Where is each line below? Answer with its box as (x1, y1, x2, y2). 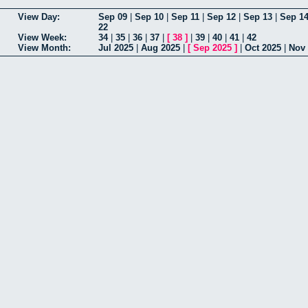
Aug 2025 (141, 42, 180, 53)
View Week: (18, 32, 67, 43)
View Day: (18, 11, 60, 22)
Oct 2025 (245, 42, 281, 53)
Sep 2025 (193, 42, 232, 53)
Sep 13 (243, 11, 272, 22)
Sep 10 (135, 11, 164, 22)
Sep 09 (98, 11, 127, 22)
